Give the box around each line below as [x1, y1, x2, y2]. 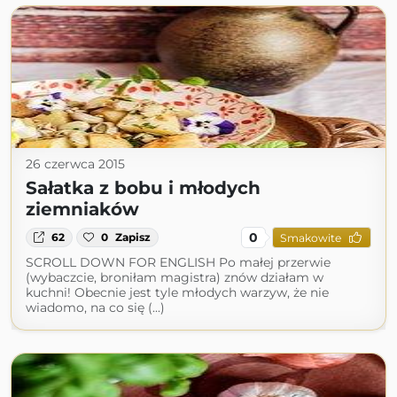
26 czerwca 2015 [26, 156, 125, 172]
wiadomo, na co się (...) [26, 300, 165, 315]
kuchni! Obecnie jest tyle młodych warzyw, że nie [26, 284, 329, 300]
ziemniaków [26, 198, 139, 220]
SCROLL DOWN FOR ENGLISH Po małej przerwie [26, 254, 331, 270]
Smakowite [279, 230, 341, 245]
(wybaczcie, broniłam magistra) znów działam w [26, 269, 323, 285]
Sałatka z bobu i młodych [26, 177, 261, 198]
